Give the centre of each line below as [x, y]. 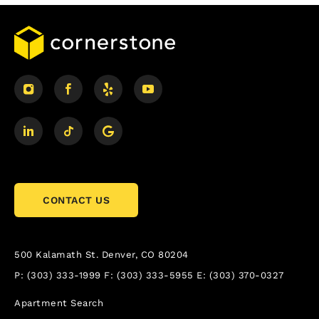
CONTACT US [76, 200]
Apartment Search [59, 303]
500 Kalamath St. [56, 254]
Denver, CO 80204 [145, 254]
